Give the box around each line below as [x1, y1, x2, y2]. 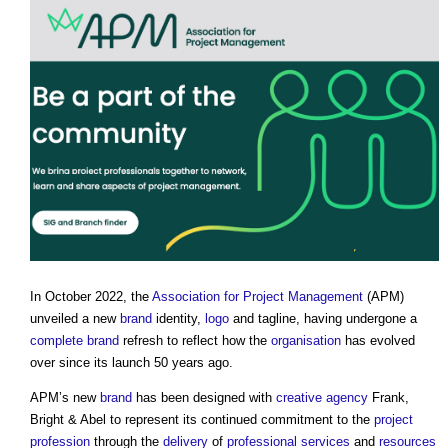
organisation [271, 332, 341, 348]
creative [276, 389, 322, 405]
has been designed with [132, 389, 276, 405]
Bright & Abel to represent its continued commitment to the [30, 411, 374, 427]
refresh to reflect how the [119, 332, 271, 348]
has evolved [341, 332, 415, 348]
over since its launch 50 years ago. [30, 354, 233, 370]
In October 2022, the [30, 288, 152, 304]
